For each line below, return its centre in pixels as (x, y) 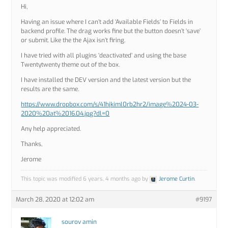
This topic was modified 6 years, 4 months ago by (85, 179)
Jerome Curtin (177, 179)
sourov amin (79, 222)
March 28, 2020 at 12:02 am (55, 200)
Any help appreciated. (51, 129)
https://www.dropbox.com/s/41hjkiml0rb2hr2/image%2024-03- (110, 105)
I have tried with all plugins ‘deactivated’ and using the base (104, 56)
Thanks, (32, 144)
